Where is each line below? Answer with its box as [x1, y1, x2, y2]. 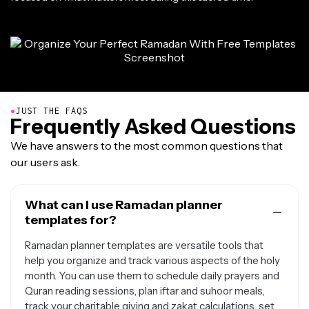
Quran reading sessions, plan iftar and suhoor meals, [25, 284, 265, 297]
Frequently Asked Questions [10, 114, 296, 139]
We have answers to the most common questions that [10, 139, 283, 152]
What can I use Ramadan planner [25, 197, 223, 212]
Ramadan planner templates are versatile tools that [25, 239, 263, 252]
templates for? [25, 212, 117, 228]
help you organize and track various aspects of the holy [25, 254, 280, 267]
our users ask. [10, 155, 80, 169]
